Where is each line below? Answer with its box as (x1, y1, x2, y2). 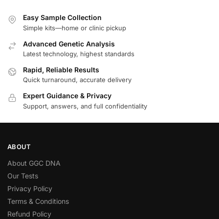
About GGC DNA (7, 158, 61, 167)
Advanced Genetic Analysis (23, 39, 115, 48)
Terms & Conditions (7, 197, 69, 205)
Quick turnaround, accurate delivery (23, 76, 131, 84)
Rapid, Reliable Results (23, 65, 99, 74)
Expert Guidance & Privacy (23, 91, 111, 100)
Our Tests (7, 171, 38, 180)
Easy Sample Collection (23, 13, 102, 22)
